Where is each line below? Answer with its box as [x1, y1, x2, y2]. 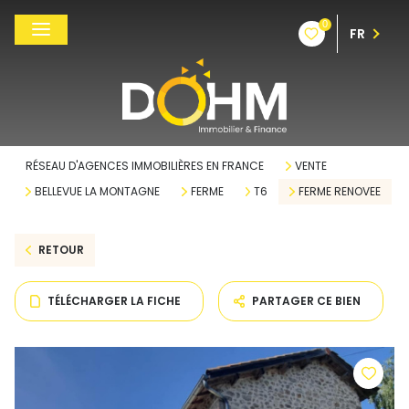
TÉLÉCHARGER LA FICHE [47, 293, 182, 309]
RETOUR [37, 242, 84, 257]
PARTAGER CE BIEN [252, 293, 362, 309]
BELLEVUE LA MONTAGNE [34, 184, 160, 199]
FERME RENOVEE [299, 184, 381, 199]
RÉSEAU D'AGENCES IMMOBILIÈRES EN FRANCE [26, 158, 264, 173]
